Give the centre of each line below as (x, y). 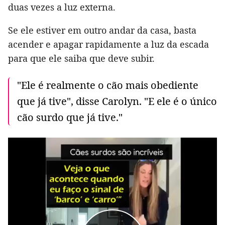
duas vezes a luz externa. (62, 7)
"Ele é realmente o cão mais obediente (108, 85)
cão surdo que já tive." (70, 118)
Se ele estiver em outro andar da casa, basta (102, 30)
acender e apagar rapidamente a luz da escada (108, 44)
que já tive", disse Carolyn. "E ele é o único (117, 101)
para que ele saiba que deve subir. (81, 59)
